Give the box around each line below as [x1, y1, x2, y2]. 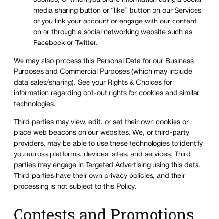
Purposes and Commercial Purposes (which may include [14, 69, 192, 75]
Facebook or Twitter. [33, 40, 98, 47]
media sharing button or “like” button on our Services [33, 8, 201, 15]
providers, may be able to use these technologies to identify [14, 140, 203, 147]
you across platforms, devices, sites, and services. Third [14, 151, 191, 158]
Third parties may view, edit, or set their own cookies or [14, 119, 189, 126]
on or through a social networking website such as [33, 29, 192, 36]
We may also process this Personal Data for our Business [14, 58, 194, 65]
